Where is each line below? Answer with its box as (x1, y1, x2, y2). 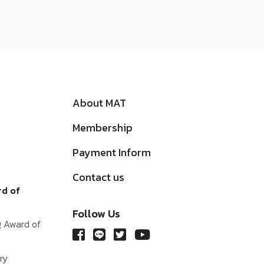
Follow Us (72, 205, 121, 222)
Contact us (72, 169, 125, 185)
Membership (72, 119, 133, 136)
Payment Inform (72, 144, 151, 160)
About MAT (72, 94, 127, 111)
